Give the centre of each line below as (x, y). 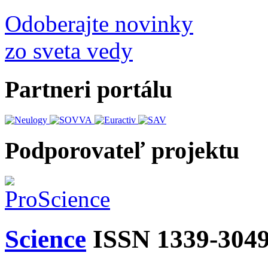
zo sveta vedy (69, 51)
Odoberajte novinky (99, 24)
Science (45, 239)
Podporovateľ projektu (122, 151)
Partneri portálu (89, 89)
